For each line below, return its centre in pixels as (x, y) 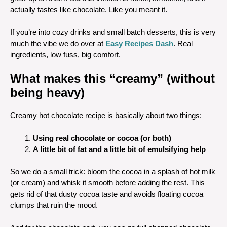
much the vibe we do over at (58, 43)
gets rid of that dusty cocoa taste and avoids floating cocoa (107, 194)
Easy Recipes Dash (139, 43)
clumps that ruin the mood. (54, 205)
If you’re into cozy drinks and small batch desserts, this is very (113, 32)
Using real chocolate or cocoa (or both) (102, 138)
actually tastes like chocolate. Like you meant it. (89, 9)
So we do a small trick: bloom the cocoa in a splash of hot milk (113, 172)
